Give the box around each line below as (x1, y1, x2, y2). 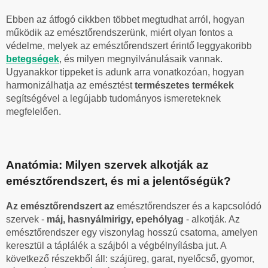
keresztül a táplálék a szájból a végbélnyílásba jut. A (6, 240, 226, 251)
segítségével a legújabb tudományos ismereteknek (6, 93, 221, 103)
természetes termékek (135, 80, 234, 90)
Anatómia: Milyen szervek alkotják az (6, 158, 209, 171)
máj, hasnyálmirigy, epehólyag (47, 214, 186, 225)
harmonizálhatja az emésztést (6, 80, 135, 90)
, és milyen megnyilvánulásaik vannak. (59, 53, 223, 64)
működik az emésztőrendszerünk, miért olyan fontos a (6, 27, 233, 38)
